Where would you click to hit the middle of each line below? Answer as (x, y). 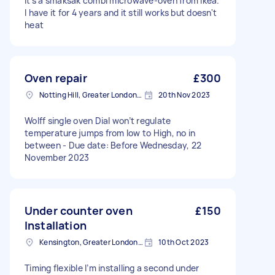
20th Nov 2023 (184, 95)
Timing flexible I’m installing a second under (112, 268)
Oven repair (56, 78)
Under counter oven (79, 211)
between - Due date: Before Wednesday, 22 (113, 145)
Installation (56, 225)
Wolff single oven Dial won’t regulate (98, 121)
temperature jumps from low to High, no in (110, 133)
